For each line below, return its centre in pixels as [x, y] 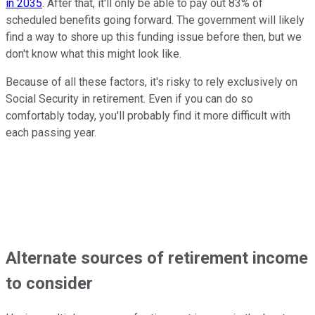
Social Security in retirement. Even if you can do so [129, 99]
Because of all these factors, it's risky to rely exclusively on [152, 82]
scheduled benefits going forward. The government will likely [155, 20]
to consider [49, 284]
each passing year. [51, 133]
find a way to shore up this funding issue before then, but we [154, 37]
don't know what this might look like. [94, 54]
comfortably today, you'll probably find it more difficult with [148, 116]
